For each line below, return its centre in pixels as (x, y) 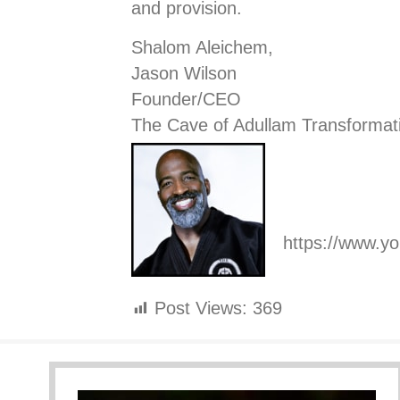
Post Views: (201, 308)
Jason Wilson (184, 74)
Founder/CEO (186, 100)
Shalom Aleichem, (202, 48)
